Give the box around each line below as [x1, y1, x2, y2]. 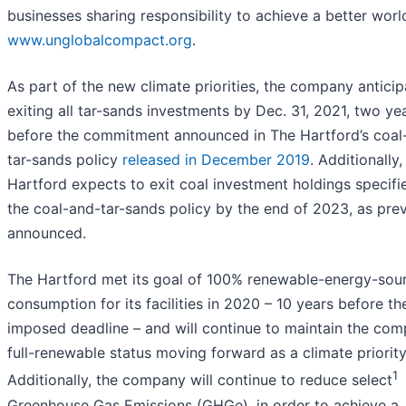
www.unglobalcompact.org [7, 31, 192, 50]
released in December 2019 [122, 150, 310, 169]
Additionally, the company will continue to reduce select [7, 371, 392, 390]
